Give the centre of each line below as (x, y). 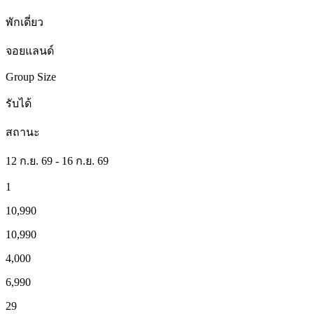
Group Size (31, 76)
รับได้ (19, 103)
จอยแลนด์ (30, 50)
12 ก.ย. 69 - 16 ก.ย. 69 (57, 161)
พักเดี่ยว (25, 22)
